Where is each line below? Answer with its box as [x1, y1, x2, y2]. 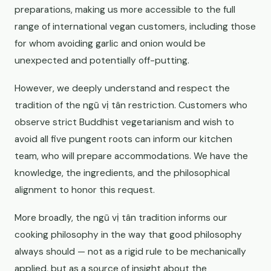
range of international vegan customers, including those [15, 21, 256, 33]
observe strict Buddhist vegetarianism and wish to [15, 116, 234, 128]
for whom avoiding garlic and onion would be [15, 38, 206, 50]
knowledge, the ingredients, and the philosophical [15, 167, 230, 179]
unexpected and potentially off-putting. [15, 54, 189, 67]
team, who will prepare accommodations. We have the [15, 150, 248, 162]
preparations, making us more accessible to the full [15, 4, 235, 16]
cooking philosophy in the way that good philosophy [15, 229, 242, 241]
